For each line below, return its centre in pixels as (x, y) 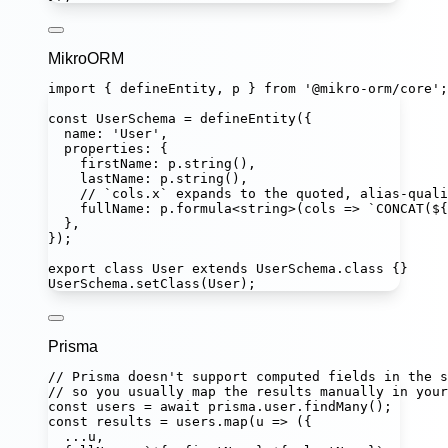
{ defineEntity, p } (180, 89)
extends (220, 269)
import (72, 89)
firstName (116, 164)
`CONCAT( (400, 209)
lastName (112, 179)
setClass (168, 284)
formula (204, 209)
